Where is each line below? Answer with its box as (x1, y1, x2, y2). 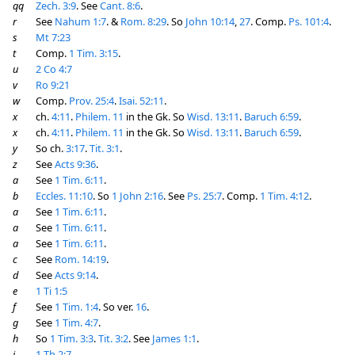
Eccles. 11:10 (36, 189, 93, 203)
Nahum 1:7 (55, 14, 106, 29)
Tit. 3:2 (98, 331, 128, 345)
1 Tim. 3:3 (50, 331, 94, 345)
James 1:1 (152, 331, 197, 345)
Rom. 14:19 (55, 252, 106, 266)
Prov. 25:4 (69, 94, 114, 108)
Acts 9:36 (55, 157, 96, 171)
